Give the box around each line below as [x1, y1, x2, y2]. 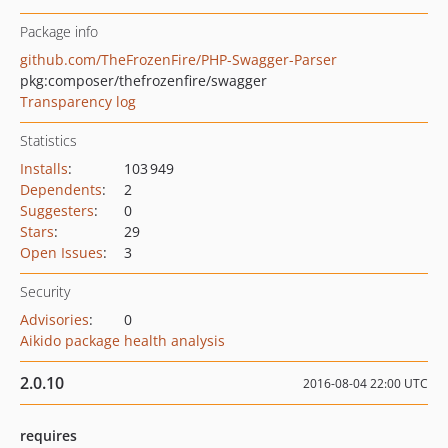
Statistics [20, 131, 77, 150]
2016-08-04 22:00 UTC [303, 375, 428, 392]
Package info [20, 22, 98, 41]
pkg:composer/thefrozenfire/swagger [20, 71, 267, 90]
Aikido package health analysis [20, 331, 225, 350]
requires [20, 426, 77, 445]
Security [20, 282, 70, 301]
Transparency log [20, 92, 136, 111]
